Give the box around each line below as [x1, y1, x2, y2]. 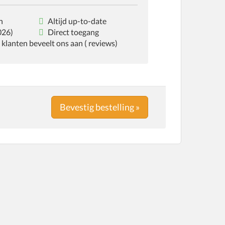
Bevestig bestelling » [60, 101, 140, 113]
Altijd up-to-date [46, 16, 106, 26]
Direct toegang [46, 27, 99, 37]
